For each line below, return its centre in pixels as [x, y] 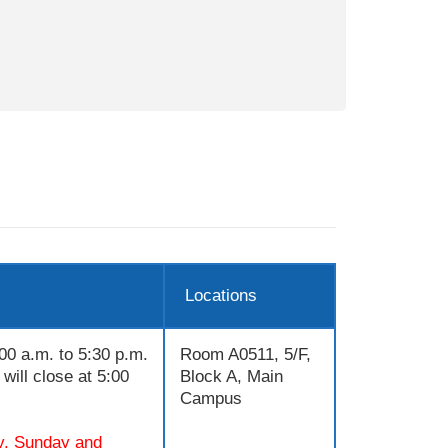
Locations [221, 296]
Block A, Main [231, 377]
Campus [211, 399]
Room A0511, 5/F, [245, 355]
